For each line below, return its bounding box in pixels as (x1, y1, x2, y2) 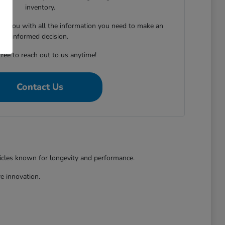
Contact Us (17, 81, 64, 93)
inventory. (25, 3, 55, 12)
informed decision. (12, 32, 69, 41)
